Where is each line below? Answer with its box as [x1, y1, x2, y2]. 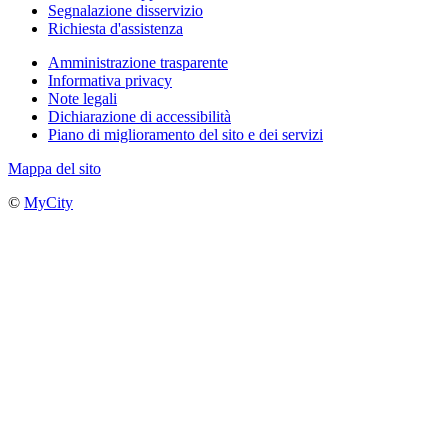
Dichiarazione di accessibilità [48, 107, 231, 125]
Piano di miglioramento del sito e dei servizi [48, 125, 323, 143]
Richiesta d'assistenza [48, 19, 183, 37]
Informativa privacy [48, 71, 172, 89]
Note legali [48, 89, 117, 107]
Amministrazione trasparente [48, 53, 228, 71]
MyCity [24, 193, 73, 211]
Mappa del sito [8, 159, 101, 177]
